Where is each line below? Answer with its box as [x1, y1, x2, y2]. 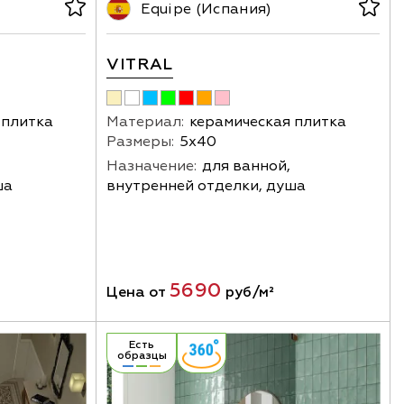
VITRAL [106, 53, 173, 75]
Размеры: [106, 132, 175, 151]
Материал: [106, 112, 185, 131]
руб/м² [221, 282, 275, 301]
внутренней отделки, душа [106, 176, 307, 195]
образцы [116, 348, 167, 363]
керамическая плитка [189, 112, 347, 131]
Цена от [106, 282, 170, 301]
